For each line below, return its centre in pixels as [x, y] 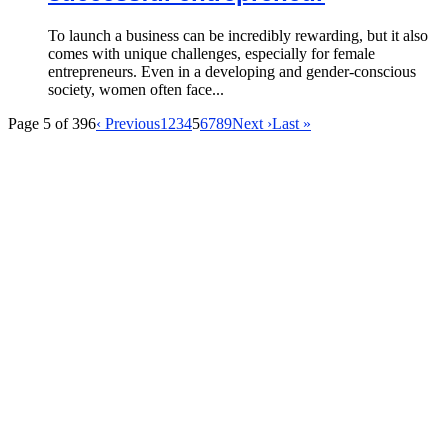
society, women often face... [136, 90]
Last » [291, 124]
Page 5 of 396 [52, 124]
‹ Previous [128, 124]
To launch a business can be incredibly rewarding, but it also [238, 36]
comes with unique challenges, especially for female [211, 54]
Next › [252, 124]
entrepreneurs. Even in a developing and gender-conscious [232, 72]
